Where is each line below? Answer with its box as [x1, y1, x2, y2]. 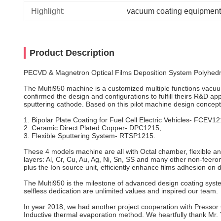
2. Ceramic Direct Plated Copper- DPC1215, [24, 124, 161, 132]
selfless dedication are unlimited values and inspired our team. [24, 187, 218, 195]
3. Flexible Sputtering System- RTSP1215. [24, 132, 155, 140]
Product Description [30, 48, 114, 58]
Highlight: [31, 7, 65, 15]
